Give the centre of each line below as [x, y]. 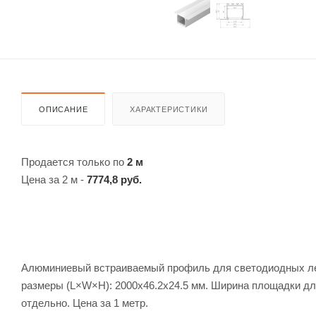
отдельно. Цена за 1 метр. [85, 303]
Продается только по [74, 162]
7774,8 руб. [114, 179]
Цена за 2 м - [54, 179]
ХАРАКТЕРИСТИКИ [169, 109]
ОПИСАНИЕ [63, 109]
